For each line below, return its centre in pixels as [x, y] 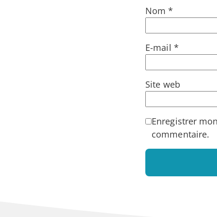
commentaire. [181, 134]
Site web [163, 85]
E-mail [160, 48]
